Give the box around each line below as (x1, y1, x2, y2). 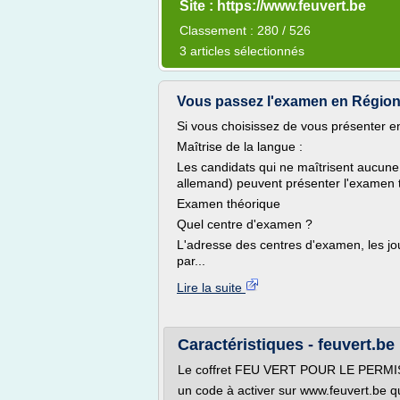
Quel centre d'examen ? (177, 217, 316, 231)
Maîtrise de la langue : (177, 139, 303, 154)
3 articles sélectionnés (179, 44, 304, 58)
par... (177, 254, 205, 268)
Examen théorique (177, 196, 280, 211)
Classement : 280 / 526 (179, 23, 311, 37)
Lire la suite (177, 280, 246, 295)
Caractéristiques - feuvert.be (178, 336, 395, 354)
